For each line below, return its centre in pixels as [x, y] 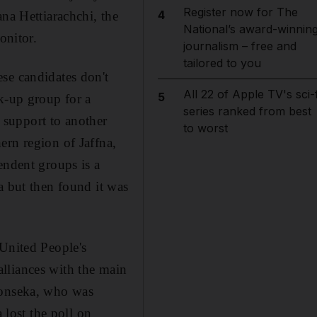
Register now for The [240, 12]
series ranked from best [247, 111]
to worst [205, 128]
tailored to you [222, 63]
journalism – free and [240, 46]
